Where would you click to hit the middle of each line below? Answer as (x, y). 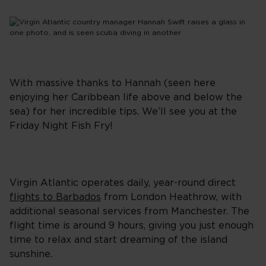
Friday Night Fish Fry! (61, 126)
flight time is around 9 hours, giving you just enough (132, 226)
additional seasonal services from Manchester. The (129, 211)
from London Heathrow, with (171, 197)
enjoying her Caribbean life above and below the (126, 97)
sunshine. (31, 254)
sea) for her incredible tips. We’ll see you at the (123, 112)
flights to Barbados (55, 197)
